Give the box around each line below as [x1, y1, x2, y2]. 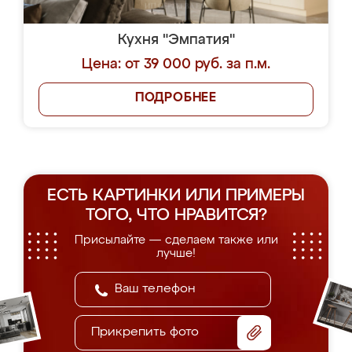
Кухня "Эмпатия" [117, 33, 235, 47]
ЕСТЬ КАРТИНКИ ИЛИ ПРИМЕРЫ [47, 188, 305, 204]
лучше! [156, 247, 196, 259]
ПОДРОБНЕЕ [134, 92, 218, 104]
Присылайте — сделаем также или [74, 234, 278, 246]
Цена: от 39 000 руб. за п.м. [82, 57, 270, 71]
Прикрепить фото [91, 326, 199, 339]
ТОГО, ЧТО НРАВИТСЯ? [85, 207, 267, 224]
